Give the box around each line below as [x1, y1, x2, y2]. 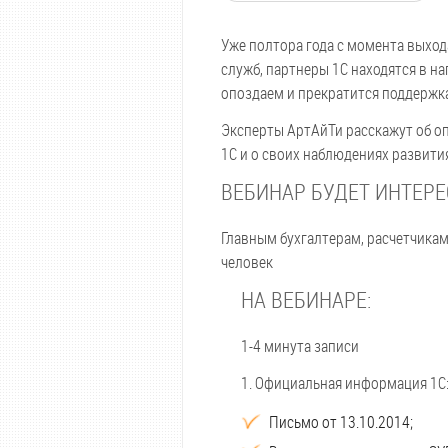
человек [221, 251, 273, 272]
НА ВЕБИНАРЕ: [241, 285, 371, 314]
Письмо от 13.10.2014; [269, 411, 413, 432]
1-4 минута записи [241, 335, 359, 356]
